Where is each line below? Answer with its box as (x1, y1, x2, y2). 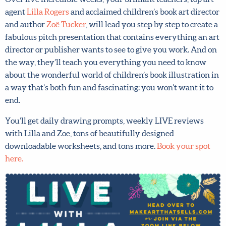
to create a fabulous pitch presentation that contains (5, 21, 192, 31)
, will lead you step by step (116, 9, 210, 18)
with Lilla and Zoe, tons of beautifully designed (5, 118, 174, 127)
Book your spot (157, 130, 210, 140)
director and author (5, 9, 77, 18)
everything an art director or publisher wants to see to (5, 34, 200, 43)
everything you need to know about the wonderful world (5, 59, 211, 69)
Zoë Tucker (77, 9, 116, 18)
